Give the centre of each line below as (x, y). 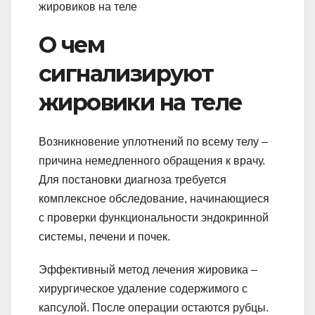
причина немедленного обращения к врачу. (152, 160)
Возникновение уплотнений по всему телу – (153, 141)
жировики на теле (140, 102)
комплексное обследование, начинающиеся (154, 198)
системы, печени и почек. (104, 236)
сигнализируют (126, 73)
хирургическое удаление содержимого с (143, 288)
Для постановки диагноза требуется (133, 179)
